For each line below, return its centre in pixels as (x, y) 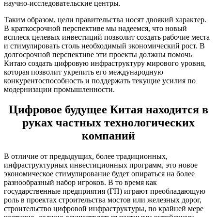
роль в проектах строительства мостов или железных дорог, (103, 200)
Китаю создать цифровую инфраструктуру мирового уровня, (105, 63)
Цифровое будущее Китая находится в (108, 110)
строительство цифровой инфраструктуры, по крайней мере (104, 209)
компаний (108, 136)
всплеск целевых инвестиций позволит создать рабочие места (107, 37)
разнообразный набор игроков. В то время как (80, 183)
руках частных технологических (108, 123)
